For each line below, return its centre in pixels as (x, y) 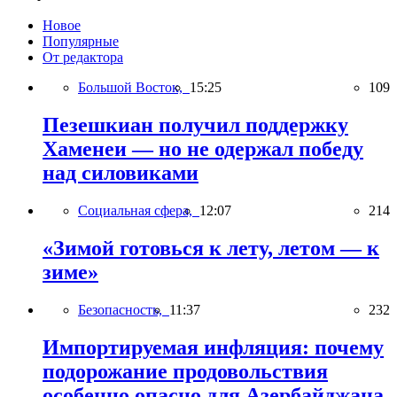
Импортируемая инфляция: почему (213, 347)
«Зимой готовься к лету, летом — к (211, 249)
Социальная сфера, (139, 211)
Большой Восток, (134, 88)
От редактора (83, 58)
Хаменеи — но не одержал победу (203, 149)
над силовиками (121, 173)
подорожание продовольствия (185, 371)
